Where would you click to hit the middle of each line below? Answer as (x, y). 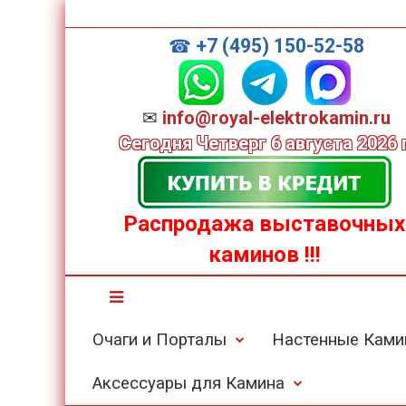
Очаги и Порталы (159, 340)
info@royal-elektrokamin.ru (276, 118)
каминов (253, 255)
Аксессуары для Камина (188, 383)
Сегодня (155, 143)
